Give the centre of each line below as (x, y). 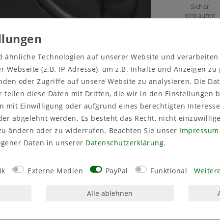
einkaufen (200, 16)
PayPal (117, 170)
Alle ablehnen (110, 193)
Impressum (199, 130)
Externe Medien (55, 170)
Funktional (169, 170)
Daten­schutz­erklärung (124, 142)
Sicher (200, 7)
